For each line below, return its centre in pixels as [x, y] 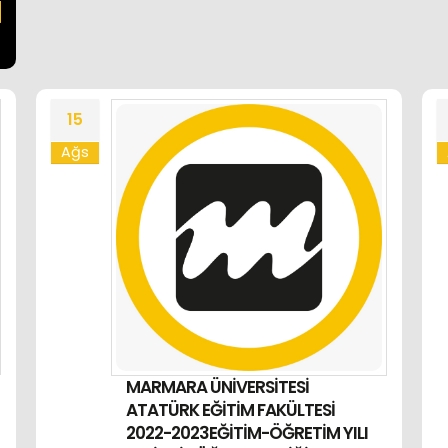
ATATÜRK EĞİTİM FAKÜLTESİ [230, 409]
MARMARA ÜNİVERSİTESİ [217, 386]
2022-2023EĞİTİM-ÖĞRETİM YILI [246, 432]
